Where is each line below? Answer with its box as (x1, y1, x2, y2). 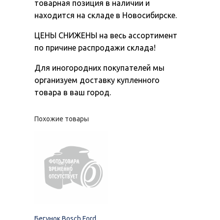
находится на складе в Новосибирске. (34, 10, 177, 20)
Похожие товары (34, 114, 89, 123)
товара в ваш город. (34, 87, 111, 97)
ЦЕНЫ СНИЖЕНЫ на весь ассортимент (34, 30, 177, 40)
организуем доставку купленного (34, 75, 160, 84)
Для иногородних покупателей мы (34, 63, 165, 72)
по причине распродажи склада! (34, 43, 156, 52)
